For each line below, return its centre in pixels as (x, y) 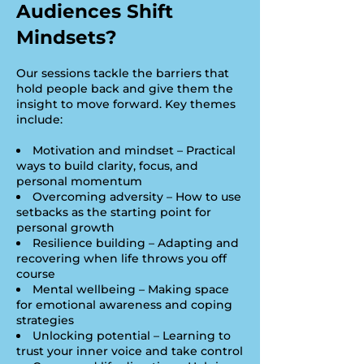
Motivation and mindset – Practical (134, 150)
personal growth (65, 227)
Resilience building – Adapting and (136, 243)
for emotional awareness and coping (124, 305)
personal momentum (79, 181)
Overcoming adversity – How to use (137, 197)
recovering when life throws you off (121, 258)
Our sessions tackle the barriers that (123, 73)
